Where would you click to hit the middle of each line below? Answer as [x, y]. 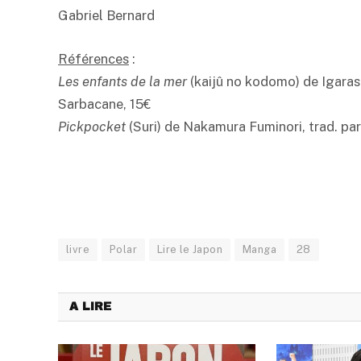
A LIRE [90, 306]
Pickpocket [92, 126]
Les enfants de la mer [122, 81]
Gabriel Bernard [106, 16]
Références [93, 58]
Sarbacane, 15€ [104, 104]
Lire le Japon [189, 249]
